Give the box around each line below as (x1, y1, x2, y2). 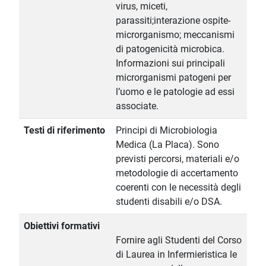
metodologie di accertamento (116, 167, 238, 179)
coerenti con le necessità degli (116, 182, 241, 194)
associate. (116, 100, 159, 112)
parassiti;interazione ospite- (116, 15, 230, 27)
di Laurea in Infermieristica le (116, 249, 237, 261)
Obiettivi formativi (24, 220, 100, 232)
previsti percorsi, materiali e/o (116, 153, 239, 165)
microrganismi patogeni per (116, 72, 231, 84)
